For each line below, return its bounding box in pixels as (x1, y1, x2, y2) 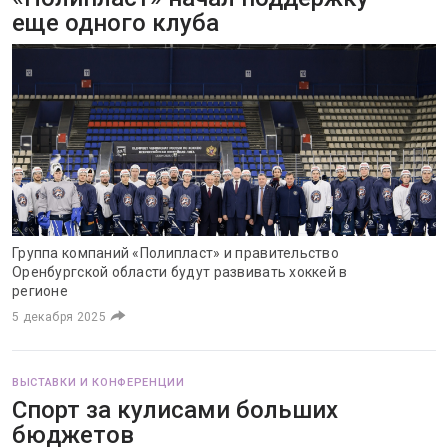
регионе (12, 283, 68, 299)
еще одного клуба (12, 9, 219, 37)
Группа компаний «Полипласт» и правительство (12, 245, 340, 261)
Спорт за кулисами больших (12, 396, 338, 424)
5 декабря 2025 (12, 310, 107, 324)
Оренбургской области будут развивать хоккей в (12, 264, 348, 280)
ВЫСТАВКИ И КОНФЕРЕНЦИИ (12, 376, 185, 389)
